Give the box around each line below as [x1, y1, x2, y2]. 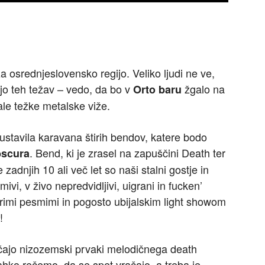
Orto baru [133, 82, 182, 98]
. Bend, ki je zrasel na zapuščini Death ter [30, 145, 225, 161]
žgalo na [182, 81, 225, 97]
